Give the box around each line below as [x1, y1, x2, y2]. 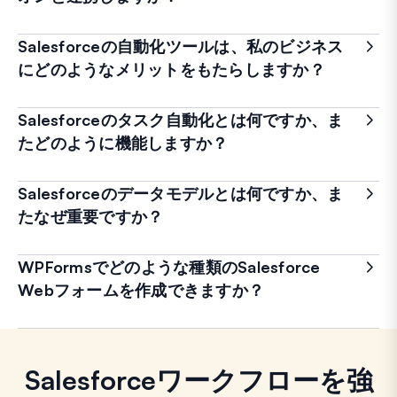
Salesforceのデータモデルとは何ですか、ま [18, 183, 344, 203]
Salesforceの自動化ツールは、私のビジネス [18, 35, 344, 56]
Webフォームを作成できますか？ [18, 279, 264, 300]
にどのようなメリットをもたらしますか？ [18, 58, 325, 79]
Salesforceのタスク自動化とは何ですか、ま [18, 109, 344, 129]
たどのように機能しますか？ [18, 132, 229, 152]
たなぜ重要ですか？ [18, 206, 164, 226]
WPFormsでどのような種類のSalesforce [18, 256, 321, 276]
